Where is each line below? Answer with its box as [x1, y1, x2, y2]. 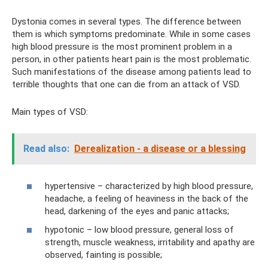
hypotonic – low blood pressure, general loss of [45, 224, 234, 235]
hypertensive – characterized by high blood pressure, [45, 180, 253, 191]
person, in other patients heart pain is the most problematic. [12, 54, 251, 65]
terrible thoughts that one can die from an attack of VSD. [12, 79, 240, 90]
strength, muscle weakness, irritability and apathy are [45, 237, 255, 248]
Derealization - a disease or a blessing [74, 143, 246, 154]
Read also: [23, 143, 69, 154]
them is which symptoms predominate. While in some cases [12, 29, 251, 39]
